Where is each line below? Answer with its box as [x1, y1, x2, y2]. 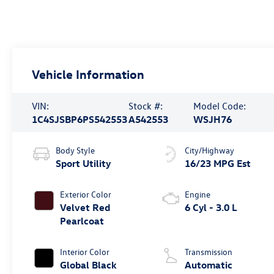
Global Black [60, 258, 117, 271]
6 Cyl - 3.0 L [185, 201, 238, 213]
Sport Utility [56, 157, 111, 169]
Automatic [185, 258, 233, 271]
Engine [185, 188, 211, 200]
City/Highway [185, 144, 235, 156]
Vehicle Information [32, 65, 145, 81]
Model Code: [193, 99, 246, 112]
